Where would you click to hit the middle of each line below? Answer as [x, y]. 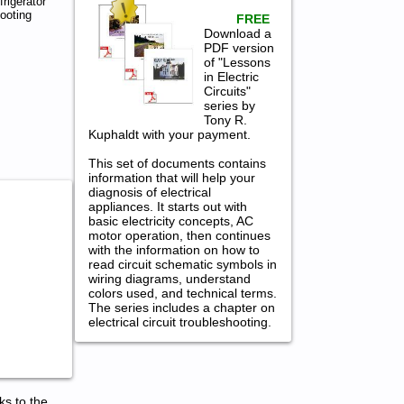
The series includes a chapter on [181, 307]
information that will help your [171, 177]
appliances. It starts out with [167, 206]
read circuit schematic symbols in [182, 264]
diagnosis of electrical [149, 192]
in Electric [232, 76]
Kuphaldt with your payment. [169, 134]
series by [230, 105]
